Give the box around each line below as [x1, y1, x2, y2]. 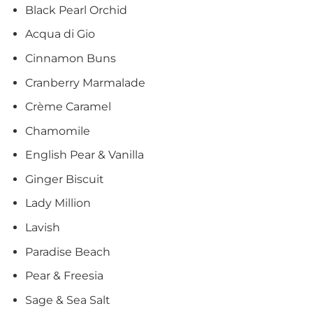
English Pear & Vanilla [24, 148, 144, 162]
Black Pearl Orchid [24, 3, 127, 17]
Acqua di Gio [24, 27, 95, 41]
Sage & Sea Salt [24, 293, 110, 307]
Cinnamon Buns [24, 51, 116, 65]
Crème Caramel [24, 100, 111, 114]
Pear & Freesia [24, 269, 103, 283]
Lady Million [24, 196, 91, 210]
